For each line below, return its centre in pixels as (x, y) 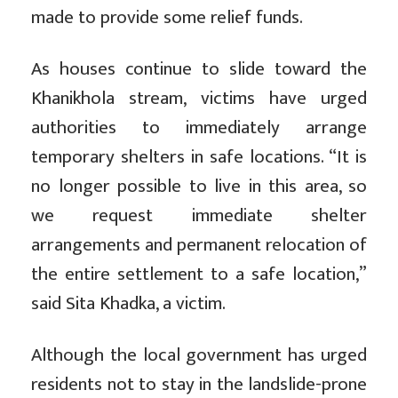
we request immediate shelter (199, 216)
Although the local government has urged (199, 355)
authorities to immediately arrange (199, 128)
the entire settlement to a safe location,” (199, 275)
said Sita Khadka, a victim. (128, 304)
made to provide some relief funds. (167, 18)
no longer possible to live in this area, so (199, 187)
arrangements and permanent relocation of (199, 245)
